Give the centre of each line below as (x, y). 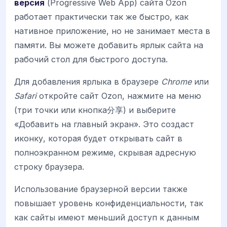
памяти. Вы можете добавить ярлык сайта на (109, 45)
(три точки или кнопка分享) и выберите (95, 110)
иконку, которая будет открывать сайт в (98, 139)
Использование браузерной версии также (101, 189)
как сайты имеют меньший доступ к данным (107, 218)
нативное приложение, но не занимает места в (112, 31)
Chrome (176, 82)
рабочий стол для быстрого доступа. (91, 60)
